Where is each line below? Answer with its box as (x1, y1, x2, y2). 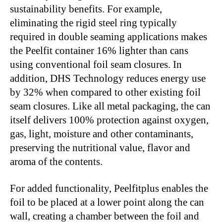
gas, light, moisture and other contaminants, (10, 128, 193, 140)
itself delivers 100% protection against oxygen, (10, 114, 209, 126)
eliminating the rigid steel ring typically (10, 17, 177, 29)
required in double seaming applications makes (10, 31, 207, 43)
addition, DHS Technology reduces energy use (10, 72, 206, 85)
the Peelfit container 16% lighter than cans (10, 45, 188, 57)
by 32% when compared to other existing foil (10, 86, 201, 99)
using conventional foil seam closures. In (10, 58, 182, 71)
